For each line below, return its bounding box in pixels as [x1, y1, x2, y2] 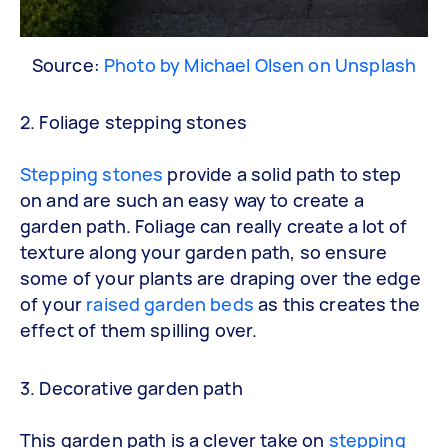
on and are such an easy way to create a [20, 188, 364, 213]
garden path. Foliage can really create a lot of [20, 214, 408, 239]
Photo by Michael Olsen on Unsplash [104, 52, 417, 77]
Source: [31, 52, 105, 77]
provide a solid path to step [163, 162, 402, 187]
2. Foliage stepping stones [20, 110, 247, 135]
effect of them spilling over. [20, 318, 258, 343]
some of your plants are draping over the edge [20, 266, 421, 291]
